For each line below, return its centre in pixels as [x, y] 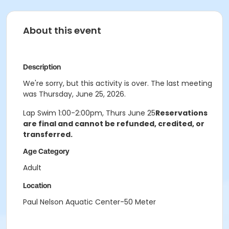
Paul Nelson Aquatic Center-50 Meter [89, 202]
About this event [62, 30]
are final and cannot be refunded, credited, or [114, 124]
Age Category [46, 151]
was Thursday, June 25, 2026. [74, 94]
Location [37, 186]
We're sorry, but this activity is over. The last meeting [118, 83]
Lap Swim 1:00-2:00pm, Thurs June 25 [89, 113]
